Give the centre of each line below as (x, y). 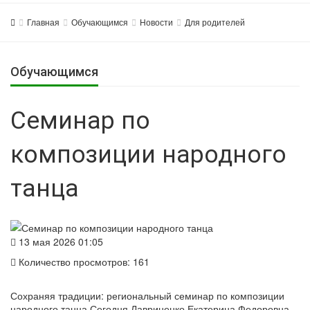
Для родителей (215, 22)
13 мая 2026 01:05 (60, 241)
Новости (156, 22)
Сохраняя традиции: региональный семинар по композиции (147, 295)
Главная (43, 22)
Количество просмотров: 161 (83, 262)
